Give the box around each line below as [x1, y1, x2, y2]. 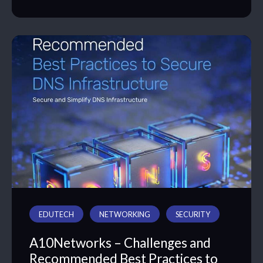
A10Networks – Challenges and [29, 235, 211, 251]
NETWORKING [99, 210, 150, 219]
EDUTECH [39, 210, 74, 219]
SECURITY [176, 210, 210, 219]
